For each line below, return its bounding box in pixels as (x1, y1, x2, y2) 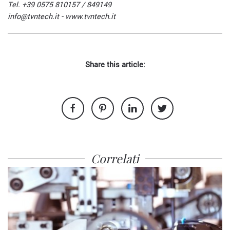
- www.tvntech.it (59, 11, 116, 22)
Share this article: (85, 60, 145, 70)
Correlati (91, 150, 139, 166)
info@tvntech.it (8, 11, 59, 22)
